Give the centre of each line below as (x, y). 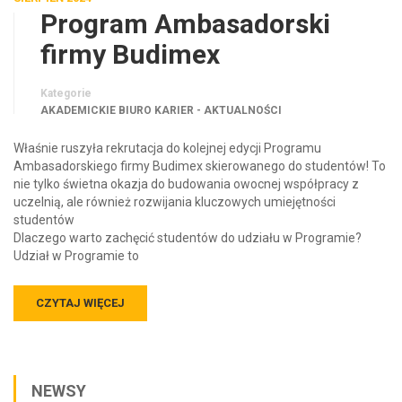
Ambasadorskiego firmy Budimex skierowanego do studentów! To (200, 166)
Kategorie (66, 93)
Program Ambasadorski (185, 23)
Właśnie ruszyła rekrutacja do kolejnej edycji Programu (167, 148)
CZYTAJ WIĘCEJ (80, 302)
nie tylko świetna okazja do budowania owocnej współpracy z (186, 184)
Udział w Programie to (76, 255)
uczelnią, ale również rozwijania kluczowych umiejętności (175, 201)
